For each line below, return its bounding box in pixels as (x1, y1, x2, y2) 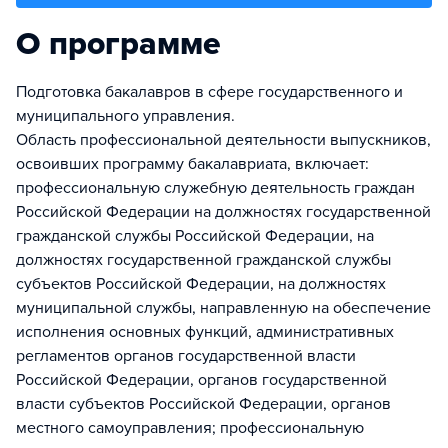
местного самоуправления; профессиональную (16, 418, 364, 438)
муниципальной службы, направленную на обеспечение (16, 298, 431, 318)
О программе (16, 25, 221, 63)
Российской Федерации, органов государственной (16, 370, 387, 390)
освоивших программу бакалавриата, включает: (16, 154, 369, 174)
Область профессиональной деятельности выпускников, (16, 130, 431, 150)
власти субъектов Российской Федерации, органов (16, 394, 391, 414)
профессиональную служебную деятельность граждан (16, 178, 415, 198)
